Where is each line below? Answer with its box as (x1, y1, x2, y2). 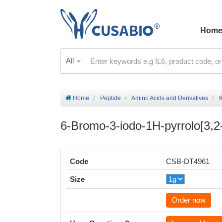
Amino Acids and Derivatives (131, 95, 208, 102)
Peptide (100, 95, 121, 102)
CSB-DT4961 (166, 157, 210, 166)
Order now (171, 196, 206, 204)
